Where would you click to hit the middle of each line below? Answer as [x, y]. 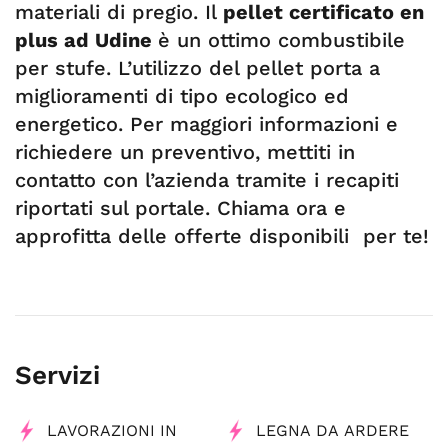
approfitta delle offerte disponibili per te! [222, 236]
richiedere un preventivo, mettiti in [185, 152]
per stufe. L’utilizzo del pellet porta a [197, 68]
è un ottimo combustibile [281, 40]
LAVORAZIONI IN [112, 430]
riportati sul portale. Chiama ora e [180, 208]
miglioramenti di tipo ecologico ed [182, 96]
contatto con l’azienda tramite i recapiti [207, 180]
